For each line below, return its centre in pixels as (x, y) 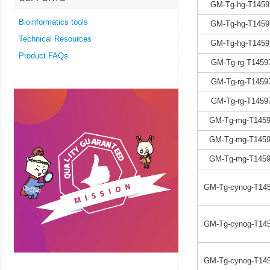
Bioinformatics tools (53, 22)
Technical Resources (55, 39)
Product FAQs (43, 56)
